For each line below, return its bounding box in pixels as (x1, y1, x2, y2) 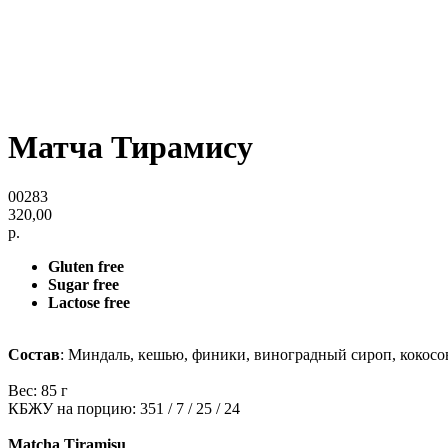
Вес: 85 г (8, 381, 68, 399)
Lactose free (48, 293, 130, 311)
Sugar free (48, 275, 123, 293)
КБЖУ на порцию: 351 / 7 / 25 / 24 (8, 399, 240, 417)
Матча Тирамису (8, 129, 253, 166)
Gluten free (48, 257, 128, 275)
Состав (8, 345, 60, 363)
